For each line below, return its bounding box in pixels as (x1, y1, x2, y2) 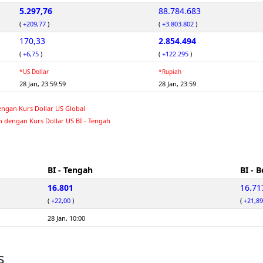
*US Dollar (19, 68, 49, 76)
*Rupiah (159, 68, 181, 76)
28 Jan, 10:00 (48, 214, 85, 223)
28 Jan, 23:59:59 (19, 79, 66, 89)
